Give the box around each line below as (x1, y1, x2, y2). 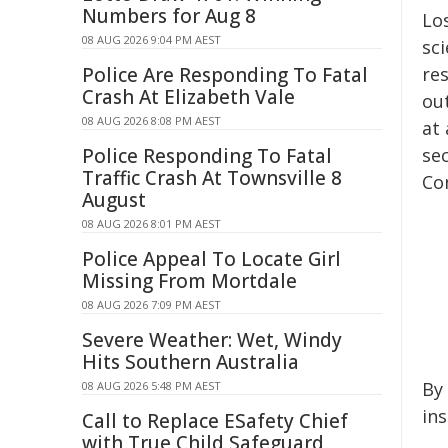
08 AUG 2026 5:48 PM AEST (82, 378, 221, 393)
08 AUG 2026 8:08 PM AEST (82, 113, 221, 128)
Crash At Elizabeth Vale (82, 84, 295, 110)
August (82, 187, 146, 213)
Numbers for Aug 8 (82, 3, 256, 29)
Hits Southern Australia (82, 349, 299, 375)
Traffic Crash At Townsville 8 (82, 165, 342, 191)
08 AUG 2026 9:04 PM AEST (82, 32, 221, 47)
